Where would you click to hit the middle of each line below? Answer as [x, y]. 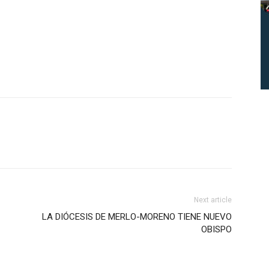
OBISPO [216, 229]
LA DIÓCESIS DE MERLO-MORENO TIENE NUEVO [137, 217]
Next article [213, 200]
